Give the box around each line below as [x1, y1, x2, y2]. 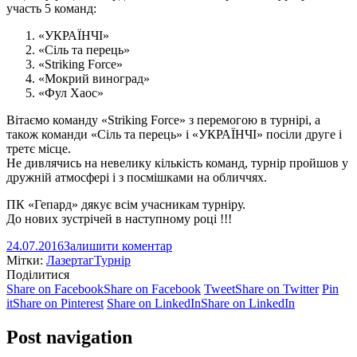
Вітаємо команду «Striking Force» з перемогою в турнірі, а [6, 112, 320, 127]
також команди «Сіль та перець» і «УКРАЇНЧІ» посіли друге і [6, 127, 342, 141]
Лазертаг [46, 253, 94, 267]
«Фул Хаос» [38, 85, 104, 100]
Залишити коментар [64, 238, 172, 253]
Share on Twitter [235, 281, 319, 296]
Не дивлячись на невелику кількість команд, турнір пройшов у [6, 155, 348, 170]
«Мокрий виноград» [38, 71, 150, 85]
